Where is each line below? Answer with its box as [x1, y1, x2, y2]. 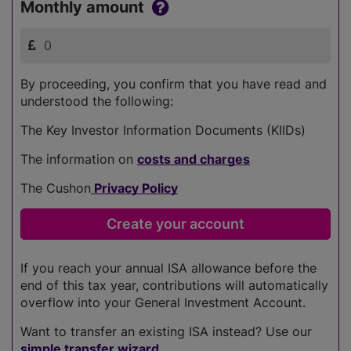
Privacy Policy [91, 179, 178, 196]
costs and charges [137, 150, 250, 167]
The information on [20, 150, 137, 167]
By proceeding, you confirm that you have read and [20, 75, 327, 92]
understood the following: [20, 92, 173, 109]
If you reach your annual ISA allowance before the [20, 259, 317, 276]
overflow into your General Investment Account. [20, 294, 306, 310]
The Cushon [20, 179, 91, 196]
